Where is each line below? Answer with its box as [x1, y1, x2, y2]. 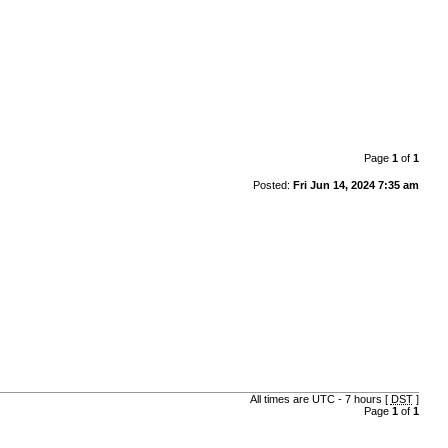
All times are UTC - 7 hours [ [249, 393, 391, 406]
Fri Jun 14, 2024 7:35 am [292, 178, 419, 191]
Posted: [252, 178, 293, 191]
